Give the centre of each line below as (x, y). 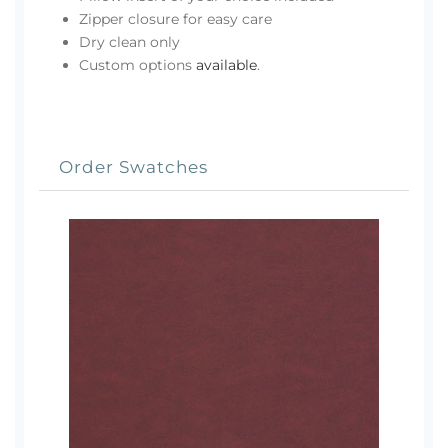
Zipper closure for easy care (175, 19)
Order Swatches (133, 167)
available (226, 65)
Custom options (137, 65)
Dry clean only (129, 42)
